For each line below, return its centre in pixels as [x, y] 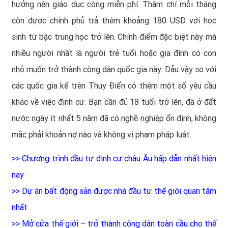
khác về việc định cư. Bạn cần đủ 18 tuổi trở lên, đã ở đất [114, 102]
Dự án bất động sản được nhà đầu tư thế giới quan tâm [119, 191]
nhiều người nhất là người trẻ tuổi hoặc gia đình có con [114, 53]
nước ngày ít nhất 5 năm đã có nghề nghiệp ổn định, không [114, 118]
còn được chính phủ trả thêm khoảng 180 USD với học [114, 20]
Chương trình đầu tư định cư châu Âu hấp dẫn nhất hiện [119, 158]
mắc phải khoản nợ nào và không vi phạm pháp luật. [102, 134]
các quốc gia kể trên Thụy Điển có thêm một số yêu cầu [114, 85]
